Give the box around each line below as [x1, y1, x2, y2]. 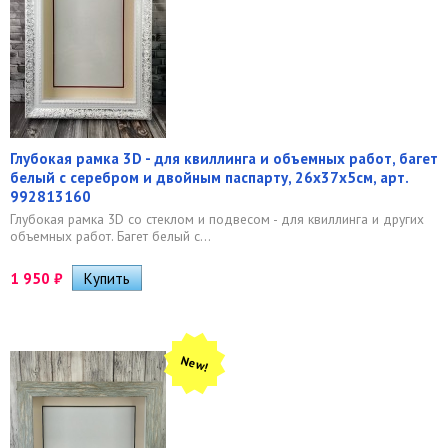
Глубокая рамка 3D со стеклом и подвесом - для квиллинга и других [10, 209, 424, 228]
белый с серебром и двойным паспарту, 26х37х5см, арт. [10, 167, 408, 187]
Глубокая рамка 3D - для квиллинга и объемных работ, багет [10, 148, 438, 168]
